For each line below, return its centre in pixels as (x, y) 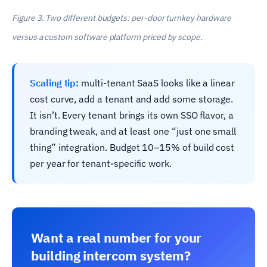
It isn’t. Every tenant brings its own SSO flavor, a (132, 115)
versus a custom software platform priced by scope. (108, 37)
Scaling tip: (55, 83)
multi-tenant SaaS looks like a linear (157, 83)
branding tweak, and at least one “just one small (133, 131)
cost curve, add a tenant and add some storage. (132, 99)
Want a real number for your (117, 238)
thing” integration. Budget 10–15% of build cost (132, 148)
